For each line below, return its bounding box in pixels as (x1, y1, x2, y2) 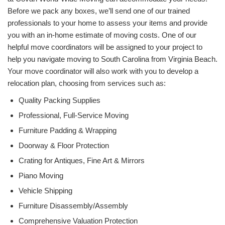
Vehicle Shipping (19, 186, 72, 195)
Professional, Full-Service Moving (19, 110, 129, 120)
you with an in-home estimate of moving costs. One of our (8, 30, 196, 39)
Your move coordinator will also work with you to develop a (8, 66, 198, 75)
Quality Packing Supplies (19, 95, 100, 104)
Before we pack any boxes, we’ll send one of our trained (8, 6, 190, 15)
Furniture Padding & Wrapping (19, 126, 117, 135)
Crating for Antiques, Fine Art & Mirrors (19, 156, 145, 165)
